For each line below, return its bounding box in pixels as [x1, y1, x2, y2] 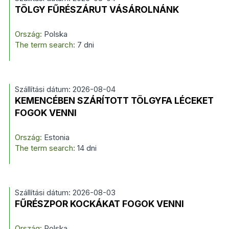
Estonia [41, 132, 70, 142]
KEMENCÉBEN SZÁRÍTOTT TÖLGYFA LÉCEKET [14, 95, 214, 106]
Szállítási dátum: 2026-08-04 [14, 84, 116, 94]
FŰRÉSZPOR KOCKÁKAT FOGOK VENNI [14, 198, 184, 209]
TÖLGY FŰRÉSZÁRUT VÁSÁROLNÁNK [14, 4, 179, 15]
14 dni [77, 143, 97, 153]
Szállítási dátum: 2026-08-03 [14, 188, 116, 197]
